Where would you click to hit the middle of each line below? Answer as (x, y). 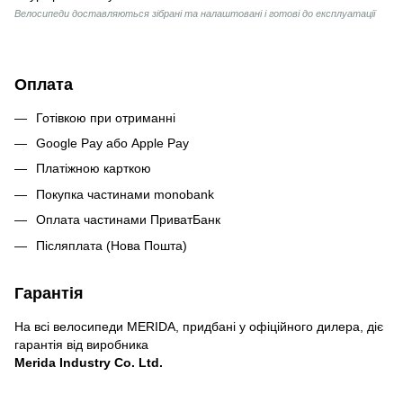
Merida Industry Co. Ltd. (89, 362)
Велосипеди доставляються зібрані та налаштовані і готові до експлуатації (195, 13)
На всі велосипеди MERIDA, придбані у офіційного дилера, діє (199, 326)
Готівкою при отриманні (106, 117)
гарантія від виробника (81, 344)
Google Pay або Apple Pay (112, 143)
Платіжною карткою (94, 169)
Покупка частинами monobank (125, 194)
